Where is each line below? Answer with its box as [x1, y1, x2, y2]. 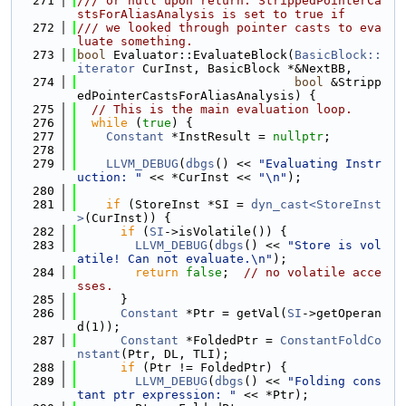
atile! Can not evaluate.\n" [77, 252, 273, 266]
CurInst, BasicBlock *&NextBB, [135, 62, 353, 75]
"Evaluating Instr [258, 157, 382, 170]
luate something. [77, 34, 193, 48]
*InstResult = [164, 130, 273, 143]
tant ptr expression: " [77, 388, 237, 401]
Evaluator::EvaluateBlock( [106, 48, 295, 62]
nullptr [273, 130, 324, 143]
